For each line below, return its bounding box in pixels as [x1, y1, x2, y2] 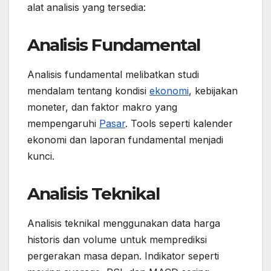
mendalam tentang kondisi [27, 84, 149, 97]
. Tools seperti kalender [125, 117, 233, 129]
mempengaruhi [27, 117, 99, 129]
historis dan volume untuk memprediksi [27, 233, 207, 246]
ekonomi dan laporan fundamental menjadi [27, 133, 223, 146]
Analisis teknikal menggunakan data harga [27, 217, 220, 229]
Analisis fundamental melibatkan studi [27, 68, 199, 80]
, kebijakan [189, 84, 238, 97]
